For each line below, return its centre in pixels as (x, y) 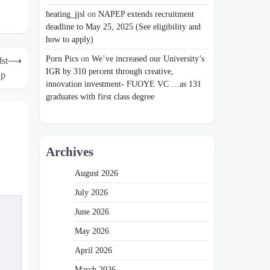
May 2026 (92, 231)
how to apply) (70, 39)
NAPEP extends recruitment (146, 14)
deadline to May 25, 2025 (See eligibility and (123, 27)
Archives (70, 151)
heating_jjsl (65, 14)
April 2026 (93, 250)
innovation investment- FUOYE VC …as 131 (124, 84)
